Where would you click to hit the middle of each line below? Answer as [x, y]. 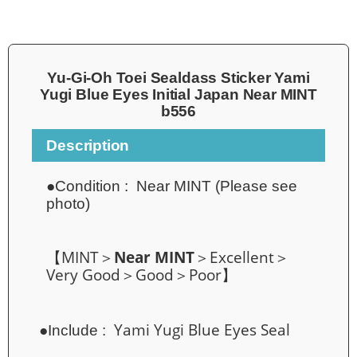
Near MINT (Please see [217, 186]
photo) [69, 203]
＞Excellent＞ [242, 257]
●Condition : [92, 186]
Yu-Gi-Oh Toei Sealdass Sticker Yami [178, 77]
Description [88, 145]
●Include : [77, 330]
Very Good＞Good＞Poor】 [142, 275]
